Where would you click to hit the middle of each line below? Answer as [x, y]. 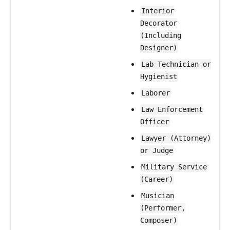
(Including [161, 35]
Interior [158, 11]
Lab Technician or [176, 64]
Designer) [159, 48]
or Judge [157, 150]
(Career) [157, 179]
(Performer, [163, 208]
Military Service [174, 167]
